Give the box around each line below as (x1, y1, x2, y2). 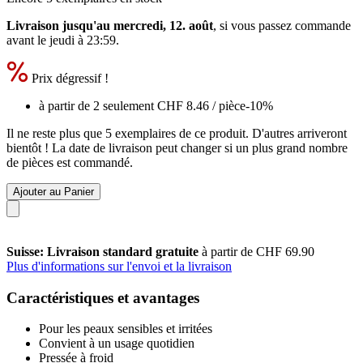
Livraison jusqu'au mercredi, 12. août (6, 18, 213, 32)
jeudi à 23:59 (49, 32, 116, 47)
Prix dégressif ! (28, 70, 109, 85)
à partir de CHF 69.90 (202, 244, 314, 258)
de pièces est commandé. (6, 155, 133, 169)
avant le (6, 32, 49, 47)
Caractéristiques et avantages (6, 288, 199, 306)
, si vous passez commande (213, 18, 351, 32)
